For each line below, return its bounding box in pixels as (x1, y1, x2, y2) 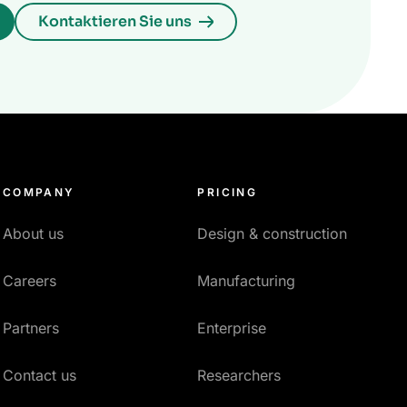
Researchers (197, 366, 282, 385)
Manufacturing (197, 272, 296, 291)
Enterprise (197, 319, 267, 338)
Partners (2, 319, 59, 338)
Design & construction (197, 224, 348, 243)
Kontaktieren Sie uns (38, 12, 192, 32)
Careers (2, 272, 56, 291)
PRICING (197, 185, 258, 200)
